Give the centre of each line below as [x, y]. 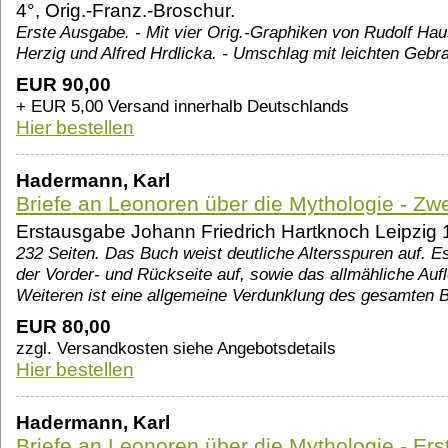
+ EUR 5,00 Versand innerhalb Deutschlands [182, 106]
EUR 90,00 [63, 85]
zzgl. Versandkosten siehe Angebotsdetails [176, 348]
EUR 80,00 [63, 327]
